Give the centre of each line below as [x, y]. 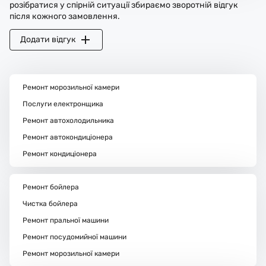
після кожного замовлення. [65, 16]
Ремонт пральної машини [65, 220]
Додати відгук [48, 40]
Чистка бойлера [50, 203]
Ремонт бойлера [50, 187]
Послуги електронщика [63, 104]
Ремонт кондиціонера [59, 153]
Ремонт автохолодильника [68, 120]
